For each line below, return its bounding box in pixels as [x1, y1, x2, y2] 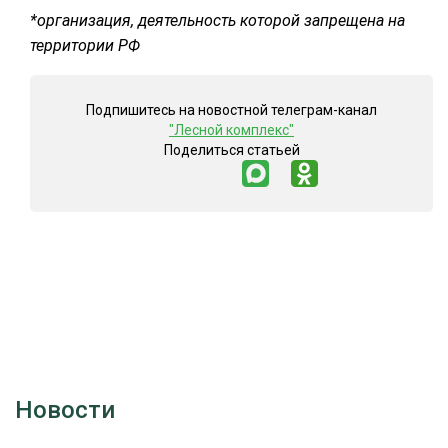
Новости [15, 396, 115, 425]
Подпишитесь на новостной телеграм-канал [86, 102, 377, 119]
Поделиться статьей [163, 142, 300, 159]
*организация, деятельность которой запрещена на [30, 11, 405, 31]
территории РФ [30, 36, 140, 56]
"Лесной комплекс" [169, 122, 294, 139]
